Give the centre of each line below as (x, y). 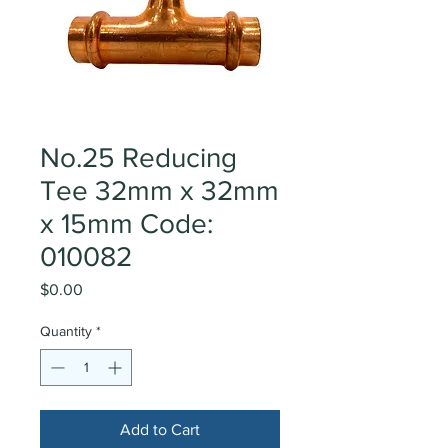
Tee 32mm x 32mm (159, 190)
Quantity (66, 331)
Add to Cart (160, 429)
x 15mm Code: (126, 223)
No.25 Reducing (138, 157)
